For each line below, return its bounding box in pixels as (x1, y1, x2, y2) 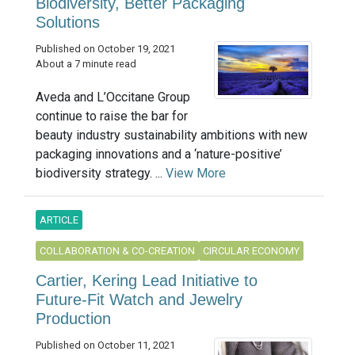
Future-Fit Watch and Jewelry (36, 290, 242, 308)
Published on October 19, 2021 (36, 42, 175, 55)
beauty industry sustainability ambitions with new (36, 127, 307, 143)
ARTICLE (40, 213, 78, 226)
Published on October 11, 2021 (36, 338, 175, 351)
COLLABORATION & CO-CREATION (40, 244, 195, 257)
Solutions (36, 13, 100, 31)
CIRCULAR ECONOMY (203, 244, 300, 257)
